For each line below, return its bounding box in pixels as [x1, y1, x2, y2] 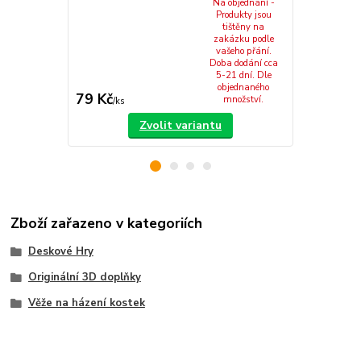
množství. [223, 93, 264, 106]
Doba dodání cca [209, 57, 278, 70]
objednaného [218, 81, 270, 94]
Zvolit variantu [139, 118, 222, 134]
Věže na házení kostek [27, 295, 145, 310]
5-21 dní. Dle [215, 69, 272, 82]
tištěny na [222, 21, 265, 34]
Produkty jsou [215, 9, 272, 22]
